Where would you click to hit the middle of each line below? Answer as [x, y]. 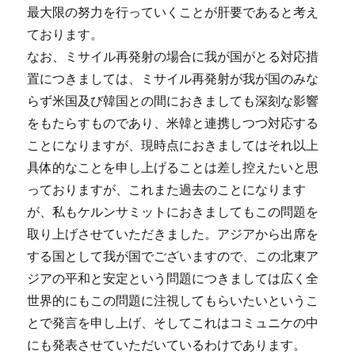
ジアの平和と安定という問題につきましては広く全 [173, 279]
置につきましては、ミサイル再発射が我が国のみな [173, 79]
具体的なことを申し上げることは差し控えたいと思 [173, 168]
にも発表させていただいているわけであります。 [167, 345]
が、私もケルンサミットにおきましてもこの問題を [173, 212]
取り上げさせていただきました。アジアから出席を [173, 234]
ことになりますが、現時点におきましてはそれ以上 [173, 145]
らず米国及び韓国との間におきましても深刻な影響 [173, 101]
